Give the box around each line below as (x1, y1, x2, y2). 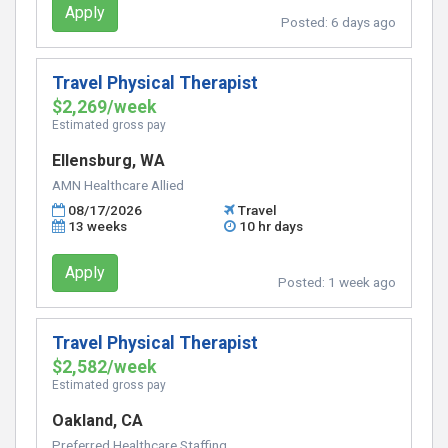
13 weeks (68, 218, 128, 234)
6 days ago (331, 14, 396, 30)
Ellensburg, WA (52, 151, 165, 170)
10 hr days (239, 218, 304, 234)
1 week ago (328, 274, 396, 290)
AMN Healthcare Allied (52, 177, 184, 193)
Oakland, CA (52, 411, 143, 430)
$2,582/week (52, 357, 156, 377)
